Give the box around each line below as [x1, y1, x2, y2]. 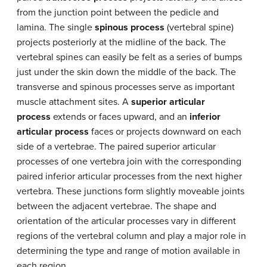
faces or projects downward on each [89, 126, 241, 138]
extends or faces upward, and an [51, 111, 190, 123]
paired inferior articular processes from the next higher [17, 170, 242, 183]
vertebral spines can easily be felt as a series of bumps [17, 51, 242, 64]
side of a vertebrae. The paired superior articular [17, 141, 216, 153]
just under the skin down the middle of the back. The [17, 66, 236, 79]
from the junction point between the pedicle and [17, 7, 219, 19]
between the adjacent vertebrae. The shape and [17, 200, 216, 213]
